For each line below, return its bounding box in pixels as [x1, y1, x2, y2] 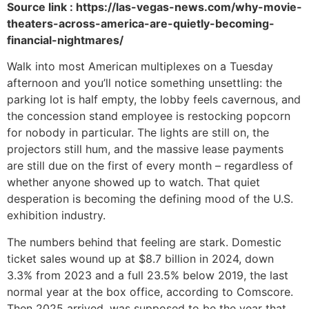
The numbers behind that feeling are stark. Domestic [7, 235, 281, 249]
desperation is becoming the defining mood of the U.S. [7, 192, 293, 206]
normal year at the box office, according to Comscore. [7, 284, 293, 299]
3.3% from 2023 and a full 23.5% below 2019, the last [7, 268, 288, 282]
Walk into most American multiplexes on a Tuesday [7, 59, 273, 74]
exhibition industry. [7, 208, 106, 223]
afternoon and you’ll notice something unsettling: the [7, 76, 282, 90]
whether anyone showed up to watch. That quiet [7, 175, 260, 190]
